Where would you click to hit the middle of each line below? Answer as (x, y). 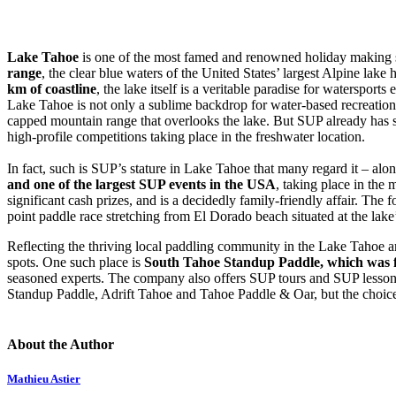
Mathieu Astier (44, 379)
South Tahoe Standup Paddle (232, 262)
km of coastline (52, 88)
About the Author (61, 345)
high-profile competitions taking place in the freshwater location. (190, 136)
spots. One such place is (76, 262)
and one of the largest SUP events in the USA (141, 184)
